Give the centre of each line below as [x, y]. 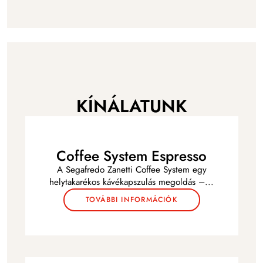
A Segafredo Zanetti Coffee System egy [131, 169]
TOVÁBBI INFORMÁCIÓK [131, 199]
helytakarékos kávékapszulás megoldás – [127, 182]
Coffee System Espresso [132, 156]
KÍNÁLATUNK [131, 106]
